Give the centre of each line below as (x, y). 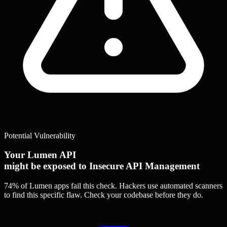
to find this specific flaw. (44, 195)
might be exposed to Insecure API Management (102, 166)
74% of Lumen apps (36, 186)
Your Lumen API (40, 155)
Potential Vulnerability (40, 135)
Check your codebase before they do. (144, 195)
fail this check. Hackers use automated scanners (146, 186)
